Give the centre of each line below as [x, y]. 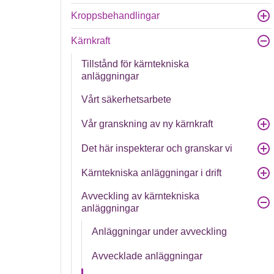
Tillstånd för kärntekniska [135, 64]
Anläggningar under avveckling [160, 231]
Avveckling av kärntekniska [141, 196]
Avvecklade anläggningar [147, 256]
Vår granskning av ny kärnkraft [147, 124]
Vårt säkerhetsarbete [127, 99]
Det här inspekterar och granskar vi [157, 148]
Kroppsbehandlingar [116, 16]
